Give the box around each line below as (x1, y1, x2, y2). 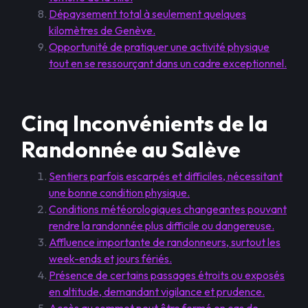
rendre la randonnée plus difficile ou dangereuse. (49, 219, 274, 232)
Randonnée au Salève (21, 135, 241, 163)
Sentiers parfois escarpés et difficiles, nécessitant (49, 169, 283, 183)
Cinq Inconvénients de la (21, 109, 268, 137)
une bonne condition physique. (49, 186, 190, 199)
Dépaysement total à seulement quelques (49, 7, 246, 21)
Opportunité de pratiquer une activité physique (49, 40, 269, 54)
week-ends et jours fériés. (49, 252, 172, 265)
